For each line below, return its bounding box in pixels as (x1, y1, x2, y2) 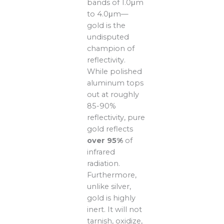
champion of (87, 44, 135, 53)
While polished (87, 67, 142, 76)
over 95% (87, 136, 123, 145)
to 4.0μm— (87, 9, 129, 19)
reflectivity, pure (87, 113, 145, 122)
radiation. (87, 159, 120, 168)
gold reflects (87, 124, 133, 134)
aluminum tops (87, 78, 144, 88)
